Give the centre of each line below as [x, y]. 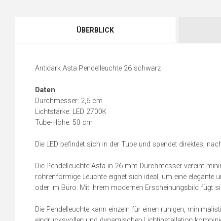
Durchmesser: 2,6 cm [69, 101]
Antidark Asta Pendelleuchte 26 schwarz [98, 68]
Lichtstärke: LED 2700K [71, 112]
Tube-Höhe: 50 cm [64, 123]
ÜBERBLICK [95, 30]
